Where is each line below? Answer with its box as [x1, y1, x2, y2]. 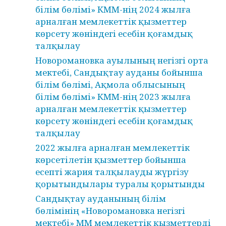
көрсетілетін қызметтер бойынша [35, 154, 186, 165]
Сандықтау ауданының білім [35, 193, 166, 204]
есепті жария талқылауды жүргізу [35, 166, 189, 178]
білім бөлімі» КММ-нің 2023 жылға [35, 91, 191, 102]
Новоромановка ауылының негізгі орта [35, 54, 208, 66]
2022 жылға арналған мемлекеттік [35, 142, 190, 153]
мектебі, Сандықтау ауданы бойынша [35, 67, 203, 78]
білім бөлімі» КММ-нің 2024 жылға [35, 4, 191, 15]
